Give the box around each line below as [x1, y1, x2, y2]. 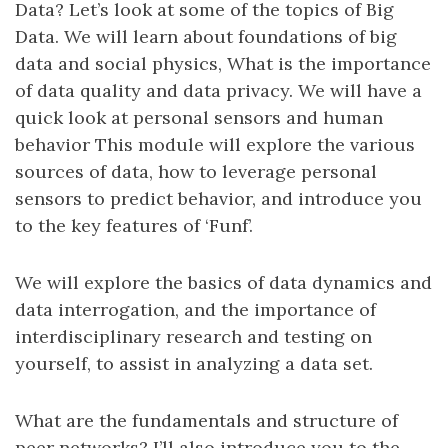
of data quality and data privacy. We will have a [15, 79, 422, 102]
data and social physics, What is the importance [15, 52, 431, 75]
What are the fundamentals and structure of [15, 409, 398, 432]
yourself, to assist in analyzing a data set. [15, 352, 373, 375]
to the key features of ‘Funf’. [15, 214, 253, 237]
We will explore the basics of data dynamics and [15, 271, 432, 294]
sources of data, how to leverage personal [15, 160, 377, 183]
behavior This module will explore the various [15, 133, 415, 156]
